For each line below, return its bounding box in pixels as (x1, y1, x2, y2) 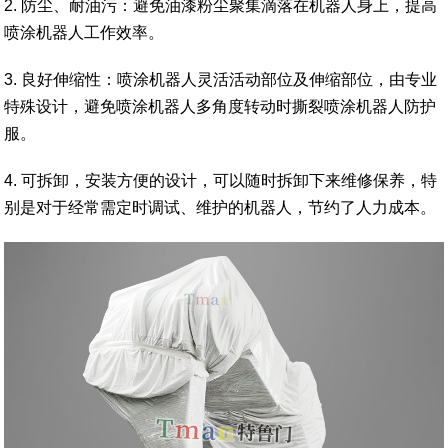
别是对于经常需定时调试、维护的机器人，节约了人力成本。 (4, 199, 437, 217)
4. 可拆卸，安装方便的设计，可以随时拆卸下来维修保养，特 (4, 172, 438, 190)
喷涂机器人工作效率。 (4, 24, 165, 42)
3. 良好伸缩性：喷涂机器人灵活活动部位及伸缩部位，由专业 (4, 71, 438, 89)
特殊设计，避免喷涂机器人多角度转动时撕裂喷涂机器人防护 (4, 98, 437, 116)
